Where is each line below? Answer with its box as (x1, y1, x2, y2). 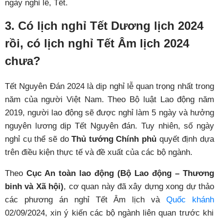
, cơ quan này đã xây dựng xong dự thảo (64, 182, 214, 192)
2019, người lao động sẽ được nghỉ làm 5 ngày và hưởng (5, 108, 214, 118)
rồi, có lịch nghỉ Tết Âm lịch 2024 (5, 37, 189, 50)
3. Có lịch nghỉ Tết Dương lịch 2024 (5, 19, 203, 33)
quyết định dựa (156, 134, 215, 144)
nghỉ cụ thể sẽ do (5, 134, 72, 144)
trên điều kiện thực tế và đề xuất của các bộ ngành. (5, 148, 193, 157)
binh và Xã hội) (5, 182, 64, 192)
